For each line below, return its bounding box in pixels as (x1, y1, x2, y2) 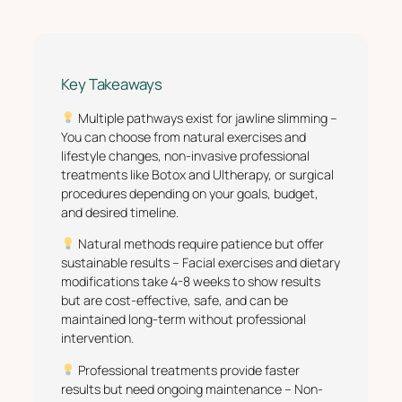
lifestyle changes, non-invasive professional (61, 147, 310, 165)
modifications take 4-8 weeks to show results (61, 273, 320, 291)
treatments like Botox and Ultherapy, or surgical (61, 166, 334, 184)
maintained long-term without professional (61, 310, 306, 328)
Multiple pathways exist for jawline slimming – (75, 109, 338, 127)
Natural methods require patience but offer (75, 235, 325, 253)
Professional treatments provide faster (75, 361, 301, 379)
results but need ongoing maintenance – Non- (61, 380, 323, 398)
